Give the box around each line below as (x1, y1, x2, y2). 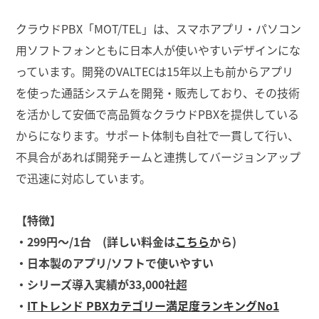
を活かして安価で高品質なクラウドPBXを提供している (16, 105, 299, 122)
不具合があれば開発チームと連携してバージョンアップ (16, 147, 300, 165)
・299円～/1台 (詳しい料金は (16, 232, 176, 250)
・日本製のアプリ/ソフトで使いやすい (16, 253, 214, 271)
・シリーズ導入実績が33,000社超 (16, 275, 188, 293)
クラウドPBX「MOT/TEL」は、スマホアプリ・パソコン (16, 19, 301, 37)
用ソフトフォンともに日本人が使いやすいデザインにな (16, 41, 300, 58)
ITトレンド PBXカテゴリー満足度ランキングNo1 (27, 296, 279, 314)
